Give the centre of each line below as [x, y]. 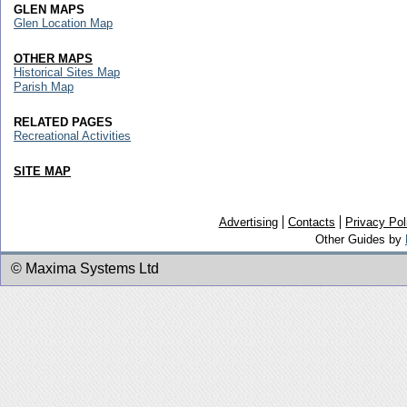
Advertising [248, 222]
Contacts [311, 222]
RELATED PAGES [63, 122]
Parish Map [44, 87]
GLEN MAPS [49, 10]
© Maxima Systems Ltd [85, 268]
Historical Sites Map [67, 72]
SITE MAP [42, 171]
